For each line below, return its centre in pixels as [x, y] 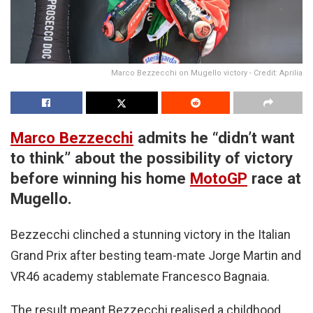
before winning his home [100, 178]
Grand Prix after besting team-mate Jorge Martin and [156, 256]
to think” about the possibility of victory [152, 158]
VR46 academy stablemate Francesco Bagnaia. [140, 277]
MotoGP [219, 178]
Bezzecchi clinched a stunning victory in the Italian [151, 235]
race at [274, 178]
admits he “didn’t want [214, 137]
